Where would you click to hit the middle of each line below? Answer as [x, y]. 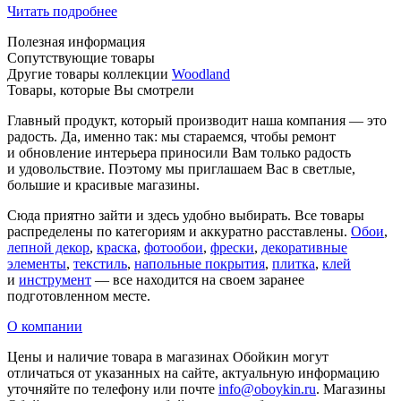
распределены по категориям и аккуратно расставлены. [179, 232]
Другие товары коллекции [90, 74]
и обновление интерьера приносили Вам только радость [179, 153]
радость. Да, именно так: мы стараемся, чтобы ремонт [171, 137]
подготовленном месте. [79, 296]
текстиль [100, 264]
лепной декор [48, 248]
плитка [294, 264]
